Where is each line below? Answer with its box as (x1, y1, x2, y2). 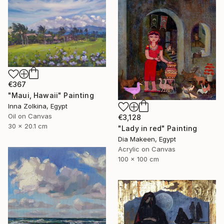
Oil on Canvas (8, 112, 52, 120)
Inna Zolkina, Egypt (8, 102, 67, 110)
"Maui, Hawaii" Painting (8, 91, 94, 100)
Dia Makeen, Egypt (118, 135, 176, 143)
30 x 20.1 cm (8, 122, 47, 130)
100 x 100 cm (118, 155, 159, 163)
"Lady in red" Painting (118, 124, 197, 133)
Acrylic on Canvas (118, 145, 175, 153)
